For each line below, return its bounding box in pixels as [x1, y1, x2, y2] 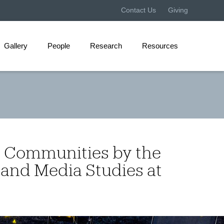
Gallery [4, 41, 27, 50]
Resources [142, 41, 178, 50]
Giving [168, 6, 188, 14]
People [47, 41, 70, 50]
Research [90, 41, 122, 50]
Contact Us [121, 6, 156, 14]
